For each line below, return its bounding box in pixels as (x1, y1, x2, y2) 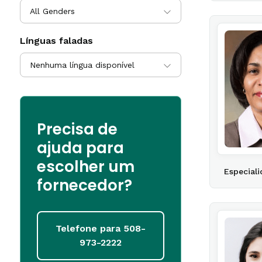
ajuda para (37, 137, 124, 158)
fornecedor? (37, 175, 132, 196)
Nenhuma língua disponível (30, 60, 135, 70)
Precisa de (37, 119, 118, 140)
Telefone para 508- (56, 223, 146, 234)
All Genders (30, 6, 75, 16)
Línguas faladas (20, 35, 93, 46)
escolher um (37, 156, 135, 177)
